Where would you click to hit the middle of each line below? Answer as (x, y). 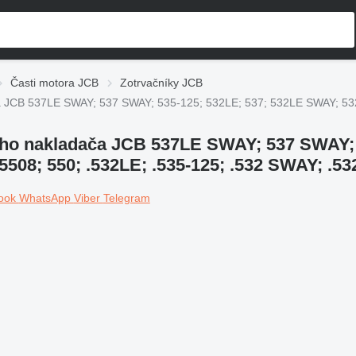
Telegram (126, 197)
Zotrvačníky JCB (161, 83)
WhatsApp (46, 197)
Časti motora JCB (54, 83)
